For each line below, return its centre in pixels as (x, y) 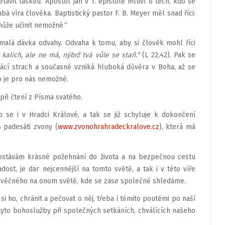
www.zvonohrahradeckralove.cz (108, 127)
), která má (177, 127)
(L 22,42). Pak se (167, 55)
